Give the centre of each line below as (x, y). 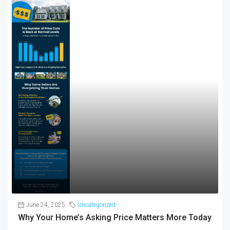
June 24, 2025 (46, 205)
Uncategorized (97, 205)
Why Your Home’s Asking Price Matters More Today (115, 217)
